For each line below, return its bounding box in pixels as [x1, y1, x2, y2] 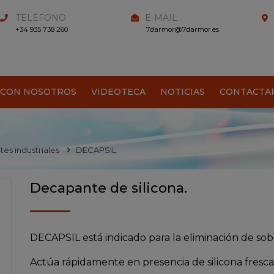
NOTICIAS [160, 86, 205, 97]
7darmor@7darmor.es [146, 25, 219, 34]
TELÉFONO [16, 12, 67, 24]
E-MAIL [144, 12, 177, 24]
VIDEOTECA [91, 86, 146, 97]
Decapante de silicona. [30, 180, 187, 196]
